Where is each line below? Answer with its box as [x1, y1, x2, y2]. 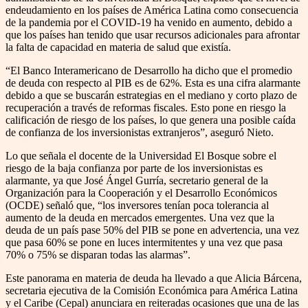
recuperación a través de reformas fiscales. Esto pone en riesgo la [5, 101, 286, 113]
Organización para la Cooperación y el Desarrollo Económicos [5, 186, 277, 199]
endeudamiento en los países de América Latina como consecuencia [5, 3, 298, 16]
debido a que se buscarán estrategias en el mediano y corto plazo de [5, 89, 297, 101]
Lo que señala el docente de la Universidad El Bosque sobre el [5, 149, 276, 162]
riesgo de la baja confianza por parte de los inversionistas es [5, 162, 263, 174]
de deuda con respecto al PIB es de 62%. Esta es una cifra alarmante [5, 76, 300, 89]
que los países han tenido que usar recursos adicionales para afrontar [5, 28, 300, 41]
